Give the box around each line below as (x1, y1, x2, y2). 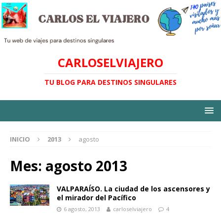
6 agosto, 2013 (64, 205, 100, 213)
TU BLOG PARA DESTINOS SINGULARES (44, 77, 177, 87)
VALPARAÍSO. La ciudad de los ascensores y (57, 184, 210, 194)
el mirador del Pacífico (57, 193, 136, 203)
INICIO (10, 135, 30, 144)
